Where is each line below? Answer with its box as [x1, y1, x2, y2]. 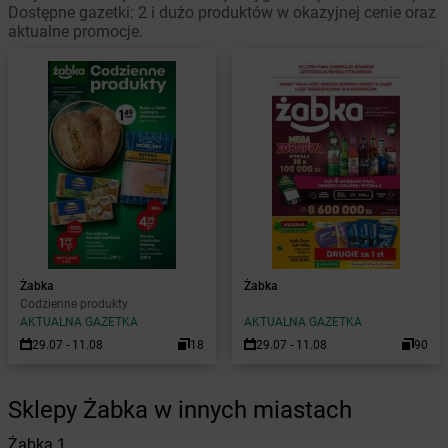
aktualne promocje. [8, 22, 143, 41]
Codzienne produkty [20, 297, 128, 311]
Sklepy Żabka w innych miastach [8, 396, 352, 424]
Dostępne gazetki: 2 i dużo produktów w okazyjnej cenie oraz [8, 3, 436, 22]
